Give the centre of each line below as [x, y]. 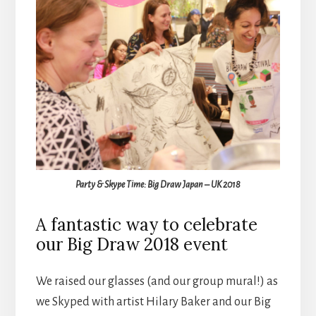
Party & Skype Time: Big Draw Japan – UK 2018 [158, 185]
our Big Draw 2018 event [132, 245]
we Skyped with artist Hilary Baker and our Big [153, 302]
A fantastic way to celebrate [146, 225]
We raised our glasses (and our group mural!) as [157, 282]
